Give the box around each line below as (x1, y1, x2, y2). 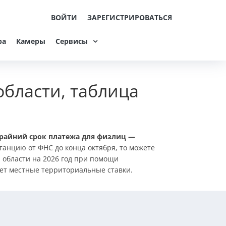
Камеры (16, 36, 45, 46)
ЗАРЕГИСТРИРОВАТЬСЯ (87, 13, 172, 22)
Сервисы (55, 36, 88, 46)
